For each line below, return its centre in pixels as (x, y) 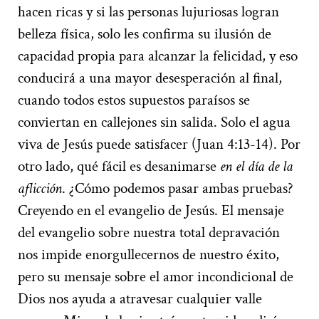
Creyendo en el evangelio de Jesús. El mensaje (151, 210)
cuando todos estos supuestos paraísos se (134, 100)
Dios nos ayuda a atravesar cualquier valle (140, 298)
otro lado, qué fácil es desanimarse (119, 166)
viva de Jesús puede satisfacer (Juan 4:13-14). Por (159, 144)
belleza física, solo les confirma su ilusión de (145, 33)
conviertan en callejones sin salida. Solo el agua (154, 122)
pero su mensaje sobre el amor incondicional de (156, 276)
